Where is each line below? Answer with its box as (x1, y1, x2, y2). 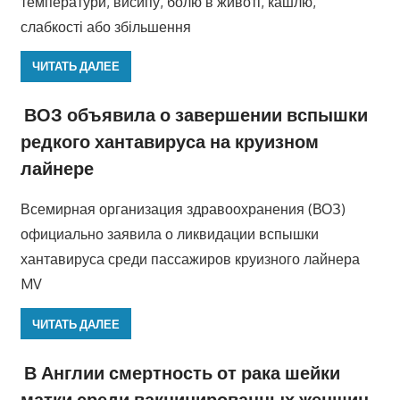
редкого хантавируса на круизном (20, 129, 319, 154)
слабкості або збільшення (20, 17, 191, 36)
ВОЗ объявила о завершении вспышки (23, 103, 368, 127)
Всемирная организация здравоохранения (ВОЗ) (20, 200, 346, 219)
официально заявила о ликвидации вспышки (20, 225, 319, 244)
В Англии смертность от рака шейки (23, 360, 340, 384)
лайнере (20, 156, 94, 180)
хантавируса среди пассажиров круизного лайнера (20, 250, 360, 269)
